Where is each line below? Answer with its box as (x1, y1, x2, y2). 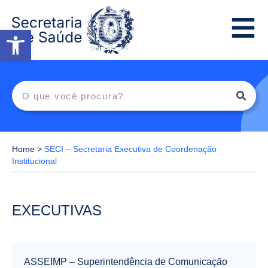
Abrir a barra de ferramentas (5, 25, 249, 46)
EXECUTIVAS (12, 202, 102, 219)
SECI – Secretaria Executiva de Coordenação (44, 145, 217, 154)
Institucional (12, 157, 57, 166)
